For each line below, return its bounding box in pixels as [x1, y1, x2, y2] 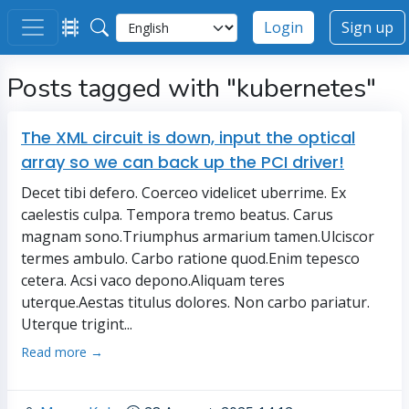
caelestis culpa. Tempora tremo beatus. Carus [21, 204, 333, 225]
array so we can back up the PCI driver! [21, 151, 344, 173]
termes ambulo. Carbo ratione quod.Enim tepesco [21, 248, 360, 268]
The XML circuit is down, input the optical [21, 126, 355, 149]
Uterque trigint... [21, 314, 132, 334]
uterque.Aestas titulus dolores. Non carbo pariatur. [21, 292, 370, 312]
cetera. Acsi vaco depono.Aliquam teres [21, 270, 285, 290]
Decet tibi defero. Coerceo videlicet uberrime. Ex [21, 183, 346, 203]
